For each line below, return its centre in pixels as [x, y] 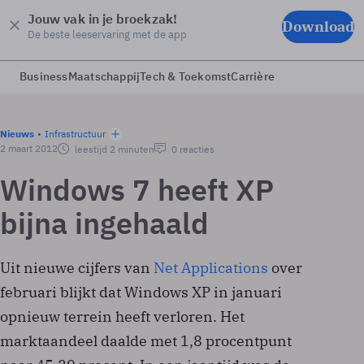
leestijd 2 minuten [113, 149]
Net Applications [211, 268]
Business [44, 76]
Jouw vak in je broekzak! [102, 19]
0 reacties [192, 149]
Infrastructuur [75, 134]
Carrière [253, 76]
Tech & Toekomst [186, 76]
